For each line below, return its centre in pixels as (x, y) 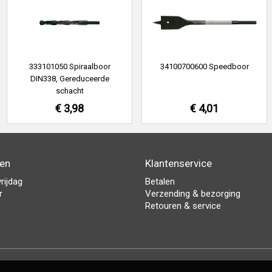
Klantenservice (178, 163)
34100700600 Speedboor (204, 66)
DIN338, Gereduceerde (70, 79)
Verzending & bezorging (193, 194)
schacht (70, 91)
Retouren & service (183, 206)
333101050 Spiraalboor (70, 66)
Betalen (160, 182)
